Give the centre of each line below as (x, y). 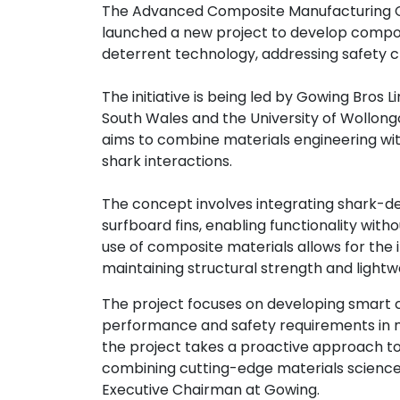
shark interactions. (167, 161)
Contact (68, 32)
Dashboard (77, 90)
